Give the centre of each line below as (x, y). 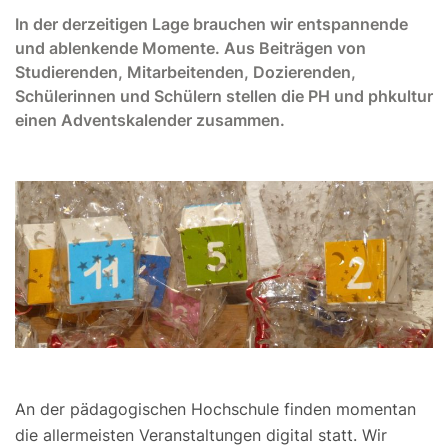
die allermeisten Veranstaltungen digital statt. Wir (201, 435)
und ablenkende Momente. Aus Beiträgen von (190, 48)
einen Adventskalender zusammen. (150, 120)
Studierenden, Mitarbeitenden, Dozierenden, (185, 72)
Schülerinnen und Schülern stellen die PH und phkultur (224, 96)
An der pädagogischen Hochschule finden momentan (215, 409)
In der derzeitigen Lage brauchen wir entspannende (211, 24)
